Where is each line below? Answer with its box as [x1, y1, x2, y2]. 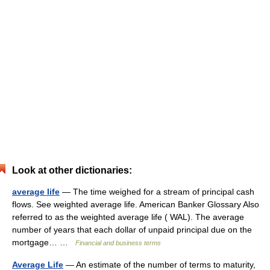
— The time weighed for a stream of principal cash [60, 187, 254, 196]
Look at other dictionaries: [12, 165, 132, 175]
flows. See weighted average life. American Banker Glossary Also [12, 199, 259, 209]
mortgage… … [12, 237, 75, 247]
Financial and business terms [75, 239, 161, 246]
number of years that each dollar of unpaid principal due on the [12, 225, 252, 234]
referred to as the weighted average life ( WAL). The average [12, 212, 244, 222]
